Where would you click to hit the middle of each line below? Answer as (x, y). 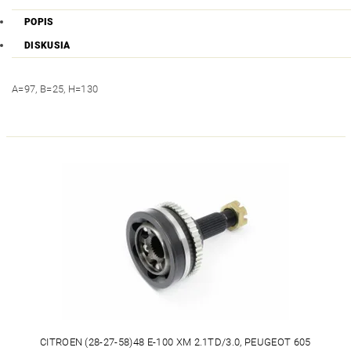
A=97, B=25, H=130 (55, 89)
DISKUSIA (47, 45)
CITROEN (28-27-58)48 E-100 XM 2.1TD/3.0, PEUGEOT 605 (175, 342)
